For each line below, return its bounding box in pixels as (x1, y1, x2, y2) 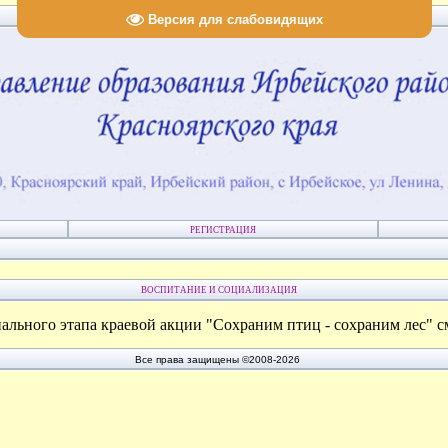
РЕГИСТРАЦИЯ (190, 225, 256, 235)
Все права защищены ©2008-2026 (135, 354, 300, 365)
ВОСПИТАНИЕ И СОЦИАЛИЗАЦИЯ (138, 285, 297, 295)
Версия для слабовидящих (147, 11, 323, 27)
